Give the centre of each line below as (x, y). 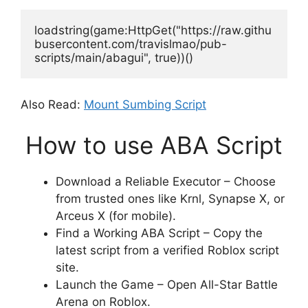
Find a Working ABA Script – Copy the (159, 233)
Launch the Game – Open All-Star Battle (167, 285)
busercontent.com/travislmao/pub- (131, 44)
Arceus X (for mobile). (116, 216)
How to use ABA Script (154, 145)
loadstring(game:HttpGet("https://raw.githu (153, 31)
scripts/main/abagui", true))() (114, 58)
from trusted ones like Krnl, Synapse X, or (170, 199)
